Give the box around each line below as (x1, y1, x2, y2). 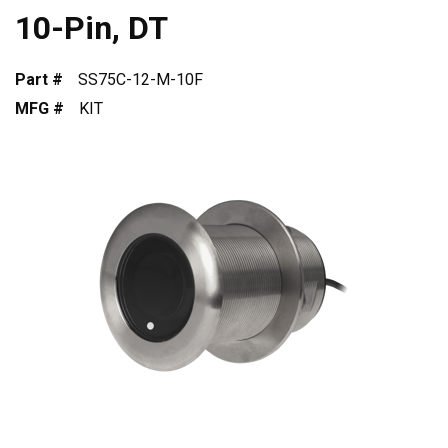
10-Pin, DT (15, 8, 168, 47)
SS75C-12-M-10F (78, 69, 203, 89)
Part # (15, 69, 63, 89)
